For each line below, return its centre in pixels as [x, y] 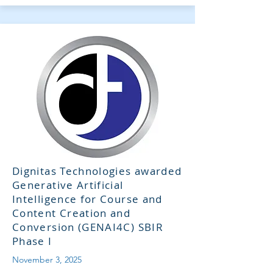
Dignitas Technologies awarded [97, 171]
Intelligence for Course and [87, 199]
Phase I [32, 241]
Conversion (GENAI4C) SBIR [88, 227]
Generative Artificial [68, 185]
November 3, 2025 [47, 260]
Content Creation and [72, 213]
